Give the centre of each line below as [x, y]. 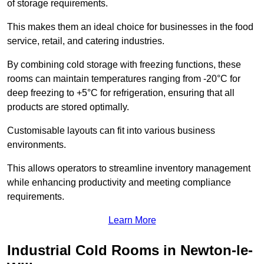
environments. [37, 145]
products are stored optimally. [68, 107]
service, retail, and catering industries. [87, 41]
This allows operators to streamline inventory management [129, 169]
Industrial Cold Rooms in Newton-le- [130, 250]
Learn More [132, 220]
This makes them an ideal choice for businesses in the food [130, 27]
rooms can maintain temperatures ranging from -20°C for [124, 79]
